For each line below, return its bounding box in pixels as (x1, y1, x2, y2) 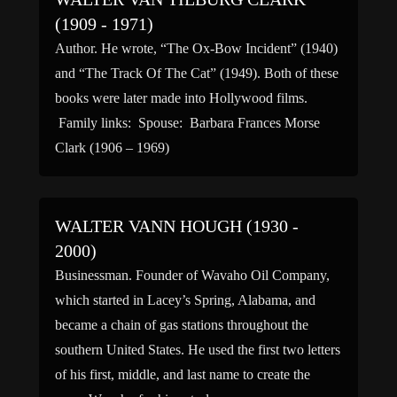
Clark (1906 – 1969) (55, 140, 169, 155)
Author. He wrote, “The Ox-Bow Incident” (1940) (55, 41, 338, 56)
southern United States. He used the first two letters (55, 342, 340, 357)
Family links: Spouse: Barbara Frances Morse (55, 115, 320, 130)
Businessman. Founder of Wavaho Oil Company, (55, 268, 330, 283)
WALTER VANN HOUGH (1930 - (55, 216, 299, 236)
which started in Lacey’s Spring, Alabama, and (55, 292, 315, 307)
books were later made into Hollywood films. (55, 90, 307, 105)
